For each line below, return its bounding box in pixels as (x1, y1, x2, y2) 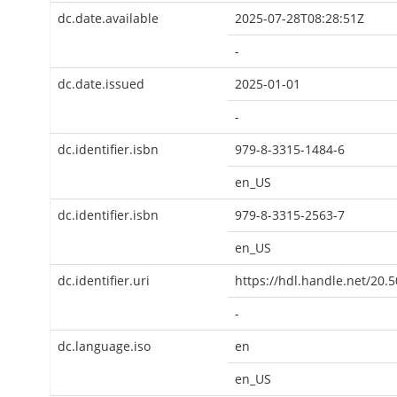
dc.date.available (58, 10, 159, 27)
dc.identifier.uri (58, 272, 150, 289)
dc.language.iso (58, 338, 151, 354)
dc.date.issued (58, 75, 144, 92)
